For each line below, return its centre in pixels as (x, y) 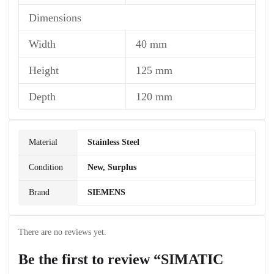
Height (44, 70)
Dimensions (55, 18)
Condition (46, 167)
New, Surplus (112, 167)
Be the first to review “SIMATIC (121, 259)
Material (43, 142)
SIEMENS (106, 192)
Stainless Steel (113, 142)
